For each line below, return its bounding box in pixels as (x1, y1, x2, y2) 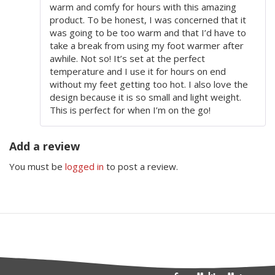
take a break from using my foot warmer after (50, 39, 244, 52)
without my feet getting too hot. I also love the (50, 78, 248, 91)
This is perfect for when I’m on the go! (50, 104, 211, 117)
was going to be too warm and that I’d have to (50, 26, 246, 39)
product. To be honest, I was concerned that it (50, 14, 246, 26)
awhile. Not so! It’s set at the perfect (50, 52, 205, 65)
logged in (65, 160, 104, 173)
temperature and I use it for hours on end (50, 65, 226, 78)
